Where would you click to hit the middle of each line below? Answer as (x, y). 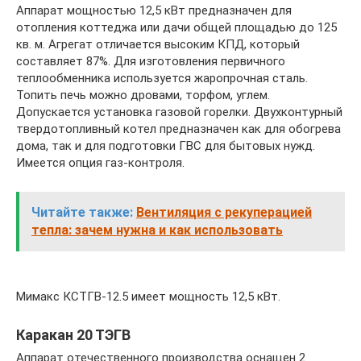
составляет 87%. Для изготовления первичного (151, 61)
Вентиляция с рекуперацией (224, 212)
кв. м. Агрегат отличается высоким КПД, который (158, 44)
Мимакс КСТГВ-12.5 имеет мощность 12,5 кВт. (148, 296)
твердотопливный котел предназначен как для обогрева (178, 129)
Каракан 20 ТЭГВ (73, 334)
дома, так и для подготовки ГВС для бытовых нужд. (166, 145)
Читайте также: (82, 212)
